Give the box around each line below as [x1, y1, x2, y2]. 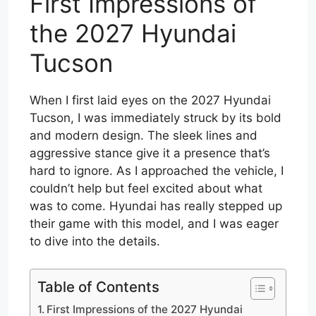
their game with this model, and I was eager [30, 217, 279, 231]
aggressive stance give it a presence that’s [30, 146, 270, 160]
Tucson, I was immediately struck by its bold [30, 111, 281, 125]
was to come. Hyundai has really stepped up [30, 199, 282, 213]
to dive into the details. [30, 234, 160, 248]
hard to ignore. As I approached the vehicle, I [30, 164, 284, 178]
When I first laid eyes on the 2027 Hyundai [30, 93, 271, 107]
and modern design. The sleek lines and [30, 128, 257, 142]
